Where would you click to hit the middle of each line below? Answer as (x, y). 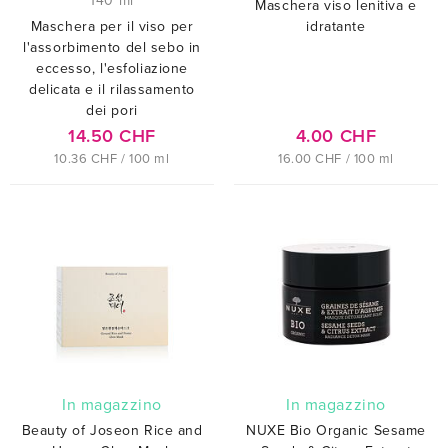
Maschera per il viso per (112, 26)
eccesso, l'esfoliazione (112, 68)
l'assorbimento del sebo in (112, 47)
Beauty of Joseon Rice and (112, 430)
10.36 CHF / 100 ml (112, 158)
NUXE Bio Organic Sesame (336, 430)
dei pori (112, 110)
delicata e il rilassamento (112, 89)
